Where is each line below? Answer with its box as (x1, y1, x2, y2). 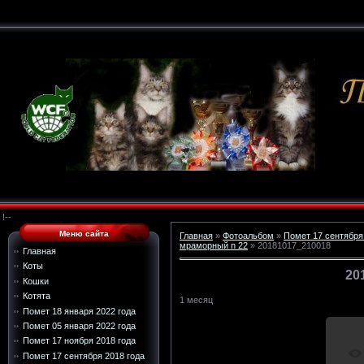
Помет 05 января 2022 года (23, 320, 136, 331)
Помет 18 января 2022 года (23, 305, 136, 316)
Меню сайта (58, 229, 109, 238)
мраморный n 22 (180, 240, 248, 250)
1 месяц (180, 295, 213, 305)
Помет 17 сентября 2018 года (23, 350, 145, 361)
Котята (23, 291, 50, 301)
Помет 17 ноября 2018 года (23, 336, 136, 346)
